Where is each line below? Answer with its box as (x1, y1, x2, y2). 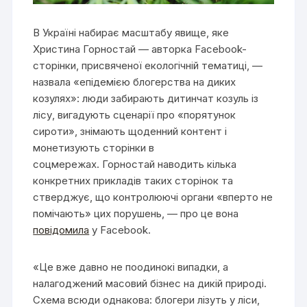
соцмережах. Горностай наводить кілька (33, 157, 237, 171)
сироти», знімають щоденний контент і (33, 124, 228, 138)
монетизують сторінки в (33, 140, 155, 154)
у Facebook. (89, 223, 151, 236)
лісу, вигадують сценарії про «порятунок (33, 108, 236, 121)
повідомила (33, 223, 90, 236)
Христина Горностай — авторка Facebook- (33, 42, 247, 56)
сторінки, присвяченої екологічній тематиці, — (33, 58, 263, 72)
